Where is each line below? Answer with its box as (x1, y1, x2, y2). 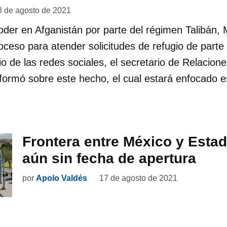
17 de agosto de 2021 (99, 173, 177, 182)
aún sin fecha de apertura (22, 150, 196, 166)
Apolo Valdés (36, 173, 87, 182)
